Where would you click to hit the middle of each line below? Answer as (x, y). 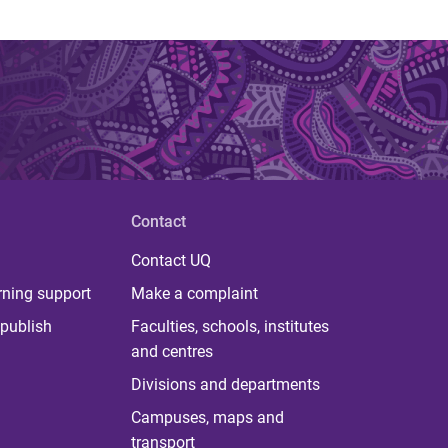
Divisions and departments (225, 384)
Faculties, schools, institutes (229, 326)
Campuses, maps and (207, 417)
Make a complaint (194, 293)
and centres (171, 351)
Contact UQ (170, 260)
